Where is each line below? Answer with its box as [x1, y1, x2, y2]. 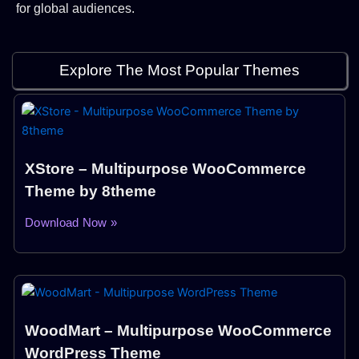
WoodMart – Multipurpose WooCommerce [25, 322, 332, 340]
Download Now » [25, 216, 118, 230]
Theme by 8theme [25, 183, 156, 200]
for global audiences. [16, 2, 135, 16]
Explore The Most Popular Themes [59, 62, 300, 79]
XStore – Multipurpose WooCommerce [25, 160, 306, 178]
